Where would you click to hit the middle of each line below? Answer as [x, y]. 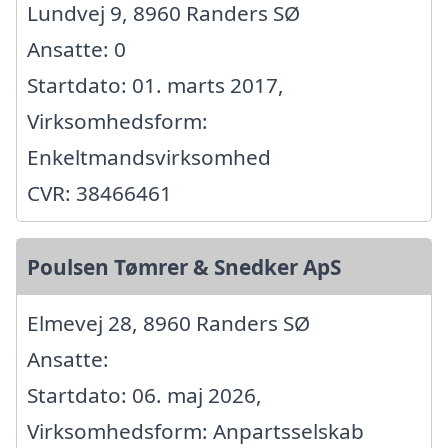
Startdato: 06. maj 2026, [144, 395]
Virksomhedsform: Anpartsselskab [195, 431]
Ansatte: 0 [76, 49]
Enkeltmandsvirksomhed [149, 157]
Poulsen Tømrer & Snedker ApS [184, 267]
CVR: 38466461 [99, 193]
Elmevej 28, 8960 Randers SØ [168, 323]
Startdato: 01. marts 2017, [155, 85]
